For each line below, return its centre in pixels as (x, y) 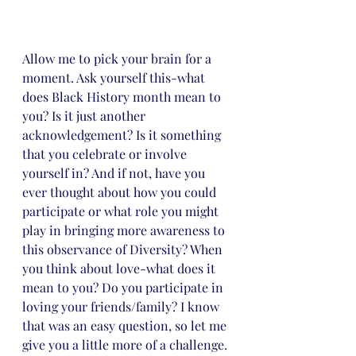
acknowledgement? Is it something (123, 135)
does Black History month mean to (123, 97)
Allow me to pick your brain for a (118, 59)
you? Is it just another (85, 116)
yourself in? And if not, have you (115, 173)
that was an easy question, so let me (126, 326)
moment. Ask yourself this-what (115, 78)
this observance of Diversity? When (124, 250)
